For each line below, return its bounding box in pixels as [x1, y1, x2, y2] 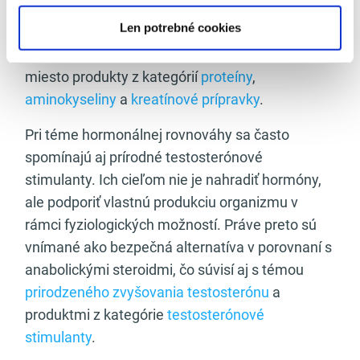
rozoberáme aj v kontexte [25, 23, 187, 40]
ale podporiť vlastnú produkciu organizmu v [25, 194, 298, 211]
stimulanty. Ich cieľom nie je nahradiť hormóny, [25, 171, 321, 188]
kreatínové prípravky [128, 91, 260, 108]
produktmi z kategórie [25, 306, 164, 323]
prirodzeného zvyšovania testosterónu [25, 284, 269, 301]
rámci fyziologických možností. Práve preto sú [25, 216, 317, 233]
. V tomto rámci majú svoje [121, 46, 290, 63]
